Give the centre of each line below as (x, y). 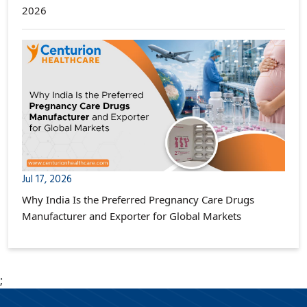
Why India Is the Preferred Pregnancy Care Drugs (138, 199)
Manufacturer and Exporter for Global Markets (132, 216)
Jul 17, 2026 (47, 179)
